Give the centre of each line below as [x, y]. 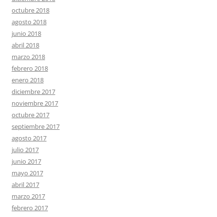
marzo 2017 [28, 196]
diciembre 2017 [33, 92]
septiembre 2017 [36, 127]
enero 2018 [28, 80]
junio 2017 [26, 162]
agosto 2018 [29, 22]
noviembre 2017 [35, 103]
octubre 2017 [31, 115]
